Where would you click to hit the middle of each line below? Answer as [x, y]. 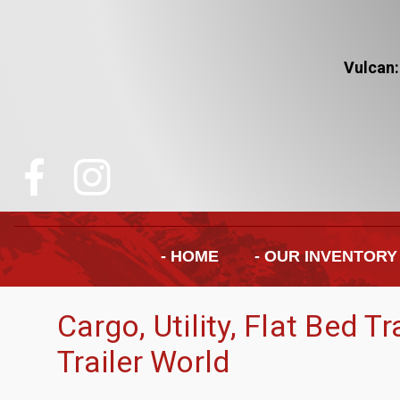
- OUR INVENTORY [325, 257]
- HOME [189, 257]
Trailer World [144, 362]
